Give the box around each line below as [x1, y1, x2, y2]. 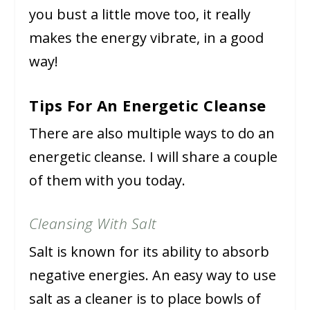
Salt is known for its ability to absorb [29, 242, 270, 262]
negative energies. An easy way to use [29, 266, 277, 285]
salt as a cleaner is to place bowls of [29, 289, 262, 309]
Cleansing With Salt [29, 214, 157, 234]
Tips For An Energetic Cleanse [29, 95, 266, 116]
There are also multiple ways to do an [29, 124, 275, 143]
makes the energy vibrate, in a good [29, 28, 264, 48]
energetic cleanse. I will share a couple [29, 147, 278, 167]
